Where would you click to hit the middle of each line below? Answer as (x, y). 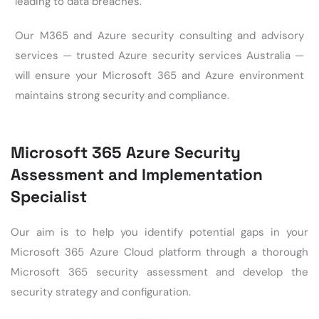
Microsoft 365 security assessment (109, 272)
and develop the (258, 272)
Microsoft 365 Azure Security (126, 153)
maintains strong (59, 95)
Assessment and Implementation (137, 175)
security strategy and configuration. (101, 292)
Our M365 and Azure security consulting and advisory (159, 36)
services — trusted (67, 56)
